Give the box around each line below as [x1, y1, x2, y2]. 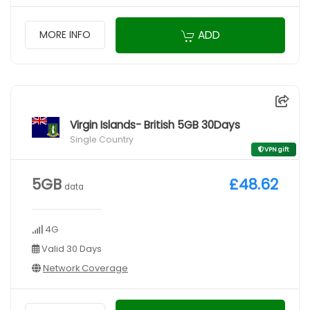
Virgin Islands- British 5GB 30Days [70, 117, 240, 132]
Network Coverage [43, 261, 128, 275]
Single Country [70, 133, 134, 145]
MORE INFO [39, 28, 91, 42]
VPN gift [264, 145, 289, 154]
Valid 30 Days [39, 241, 102, 255]
